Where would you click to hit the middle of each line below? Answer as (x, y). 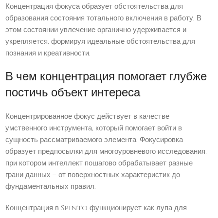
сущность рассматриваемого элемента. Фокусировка (94, 140)
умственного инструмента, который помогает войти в (94, 128)
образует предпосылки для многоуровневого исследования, (106, 152)
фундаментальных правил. (51, 187)
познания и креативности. (48, 54)
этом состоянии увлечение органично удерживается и (96, 30)
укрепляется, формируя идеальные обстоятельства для (100, 42)
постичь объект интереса (73, 93)
